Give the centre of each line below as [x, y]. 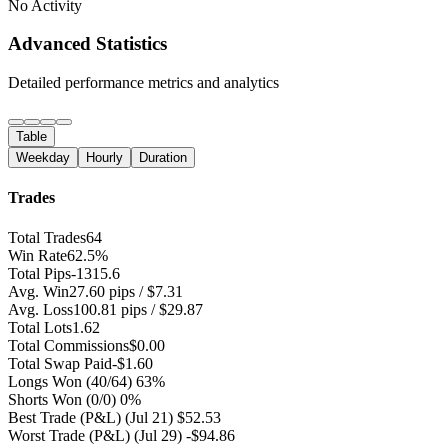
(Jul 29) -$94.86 [182, 435]
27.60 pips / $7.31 [126, 291]
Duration [163, 158]
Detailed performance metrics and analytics [143, 83]
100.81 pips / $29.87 [138, 309]
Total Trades [47, 237]
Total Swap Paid [60, 363]
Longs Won [45, 381]
